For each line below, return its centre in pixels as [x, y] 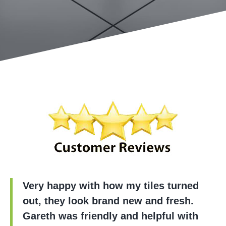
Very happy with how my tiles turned [111, 185]
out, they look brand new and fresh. [108, 201]
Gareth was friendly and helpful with [110, 216]
